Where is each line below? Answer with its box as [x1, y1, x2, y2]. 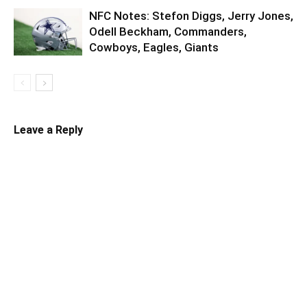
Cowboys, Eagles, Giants [89, 40, 219, 54]
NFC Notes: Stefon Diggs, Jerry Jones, [89, 8, 293, 23]
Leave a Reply [14, 123, 83, 136]
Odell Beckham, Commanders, [89, 24, 247, 38]
